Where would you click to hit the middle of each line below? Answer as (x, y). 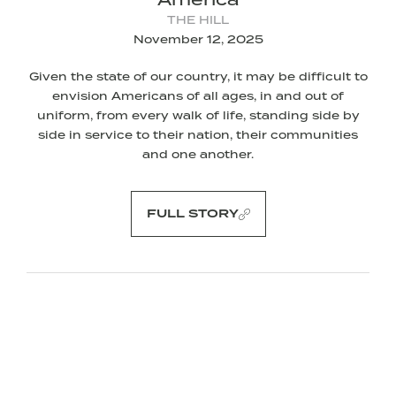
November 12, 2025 (198, 40)
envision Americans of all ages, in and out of (198, 96)
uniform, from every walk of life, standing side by (198, 116)
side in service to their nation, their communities (198, 135)
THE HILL (198, 20)
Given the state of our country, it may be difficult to (198, 77)
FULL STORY (192, 214)
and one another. (198, 155)
